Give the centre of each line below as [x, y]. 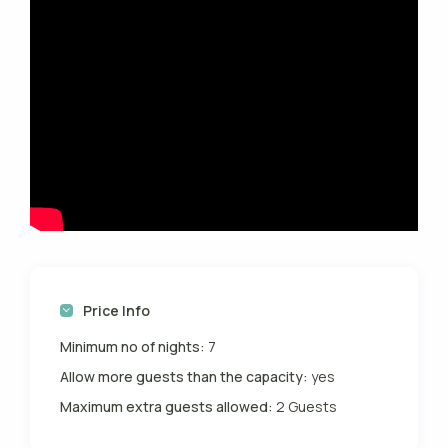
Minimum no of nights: [133, 347]
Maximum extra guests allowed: [167, 407]
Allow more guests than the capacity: [186, 377]
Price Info [117, 311]
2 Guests [305, 407]
